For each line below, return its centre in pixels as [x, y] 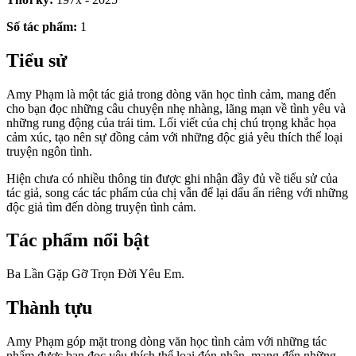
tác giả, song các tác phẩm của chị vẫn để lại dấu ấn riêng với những [177, 192]
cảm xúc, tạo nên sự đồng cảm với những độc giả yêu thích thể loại [174, 137]
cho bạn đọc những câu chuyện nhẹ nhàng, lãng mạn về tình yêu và [176, 108]
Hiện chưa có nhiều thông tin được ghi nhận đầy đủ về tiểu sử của [172, 178]
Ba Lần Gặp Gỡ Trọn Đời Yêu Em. [95, 274]
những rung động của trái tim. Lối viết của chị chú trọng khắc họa [171, 122]
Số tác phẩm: [42, 26]
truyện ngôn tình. [49, 151]
